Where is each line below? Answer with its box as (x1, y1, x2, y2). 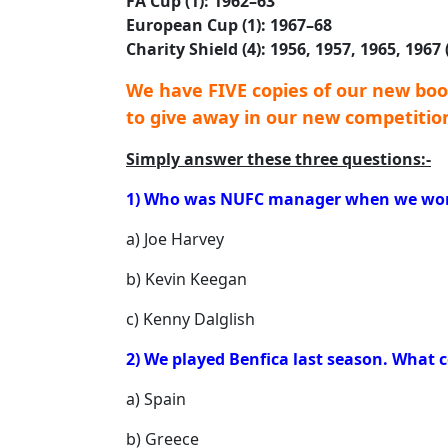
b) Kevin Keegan (126, 268, 247, 290)
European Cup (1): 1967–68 (126, 14, 332, 36)
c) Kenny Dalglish (126, 308, 255, 330)
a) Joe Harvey (126, 228, 224, 250)
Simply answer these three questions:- (126, 148, 431, 170)
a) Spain (126, 388, 186, 410)
